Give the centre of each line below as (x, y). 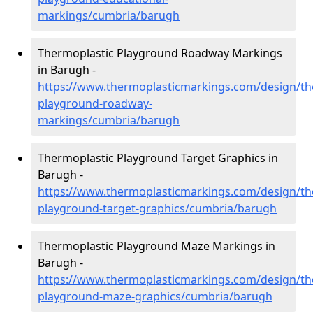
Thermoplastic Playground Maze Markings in (156, 246)
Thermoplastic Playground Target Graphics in (158, 158)
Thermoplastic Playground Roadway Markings (160, 53)
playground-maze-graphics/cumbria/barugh (155, 296)
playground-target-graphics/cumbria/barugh (157, 208)
